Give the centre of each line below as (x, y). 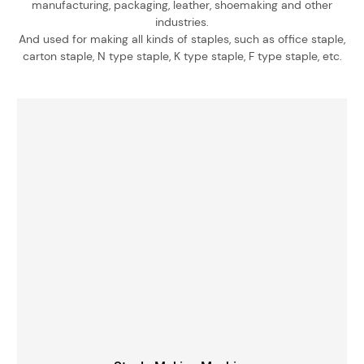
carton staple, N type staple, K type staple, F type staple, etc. (182, 56)
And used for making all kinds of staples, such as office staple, (182, 39)
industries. (182, 22)
